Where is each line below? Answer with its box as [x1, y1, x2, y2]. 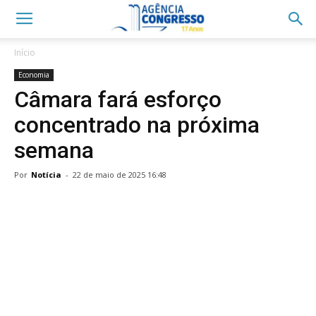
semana [14, 137, 94, 164]
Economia [18, 70, 49, 80]
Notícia [31, 169, 61, 180]
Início [14, 47, 35, 59]
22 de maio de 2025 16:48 [73, 169, 166, 180]
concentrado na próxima [14, 111, 260, 138]
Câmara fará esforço [14, 86, 221, 113]
